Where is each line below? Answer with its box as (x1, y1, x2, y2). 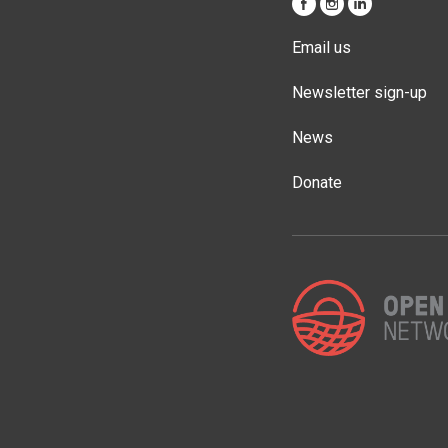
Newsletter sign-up (292, 83, 428, 103)
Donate (292, 173, 343, 193)
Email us (292, 38, 352, 58)
